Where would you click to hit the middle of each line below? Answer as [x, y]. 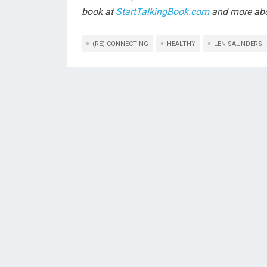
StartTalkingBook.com [162, 12]
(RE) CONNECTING [120, 44]
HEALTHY [181, 44]
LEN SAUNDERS [238, 44]
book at [99, 12]
